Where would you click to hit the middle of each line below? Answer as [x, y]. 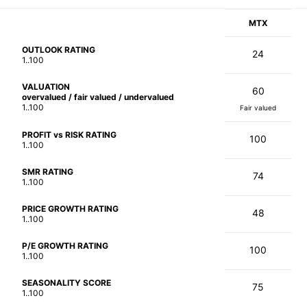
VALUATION [46, 86]
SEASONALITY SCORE [66, 282]
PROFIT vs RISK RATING [69, 134]
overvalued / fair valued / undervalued [98, 97]
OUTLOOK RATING [59, 49]
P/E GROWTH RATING [65, 245]
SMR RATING [48, 171]
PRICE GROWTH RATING [70, 208]
